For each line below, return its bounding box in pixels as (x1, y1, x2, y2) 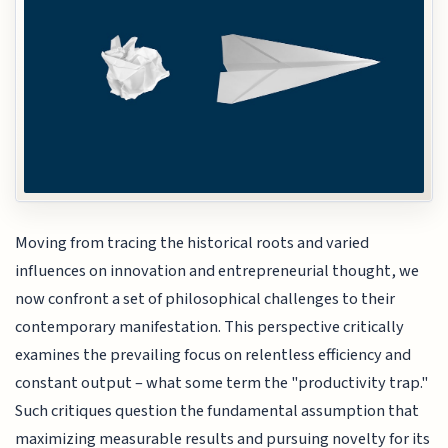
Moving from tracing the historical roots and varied (15, 231, 370, 256)
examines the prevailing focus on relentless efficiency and (15, 343, 412, 368)
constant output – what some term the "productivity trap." (15, 371, 429, 396)
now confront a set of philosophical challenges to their (15, 287, 396, 312)
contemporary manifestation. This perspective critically (15, 315, 405, 340)
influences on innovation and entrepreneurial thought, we (15, 259, 420, 284)
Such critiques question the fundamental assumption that (15, 399, 420, 424)
